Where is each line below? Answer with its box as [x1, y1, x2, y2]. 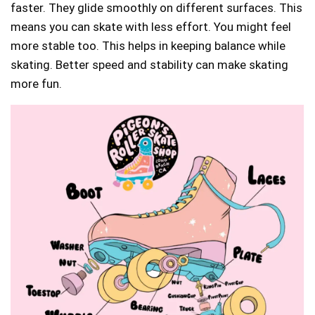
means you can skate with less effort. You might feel [11, 19, 291, 34]
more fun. [11, 76, 62, 91]
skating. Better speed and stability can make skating [11, 57, 288, 72]
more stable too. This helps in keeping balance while [11, 38, 285, 53]
